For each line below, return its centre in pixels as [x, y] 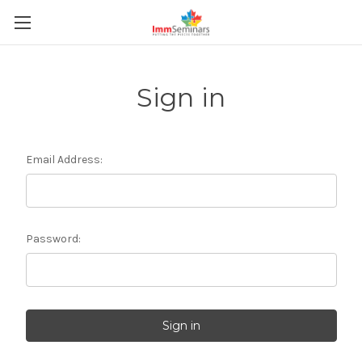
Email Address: [64, 160]
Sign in [181, 97]
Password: [53, 239]
